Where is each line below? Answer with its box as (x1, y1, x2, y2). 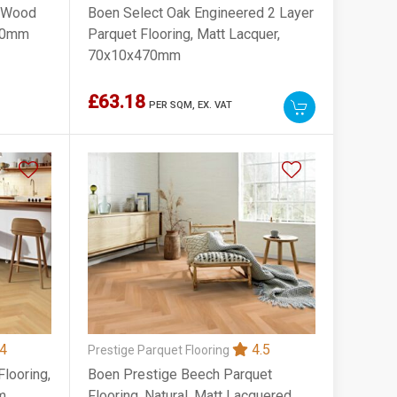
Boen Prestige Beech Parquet (88, 365, 273, 383)
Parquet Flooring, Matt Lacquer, (88, 25, 281, 43)
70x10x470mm (88, 46, 182, 64)
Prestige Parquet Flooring (88, 342, 233, 357)
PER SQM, (149, 98, 198, 111)
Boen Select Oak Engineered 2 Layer (88, 4, 315, 21)
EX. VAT (198, 98, 233, 111)
